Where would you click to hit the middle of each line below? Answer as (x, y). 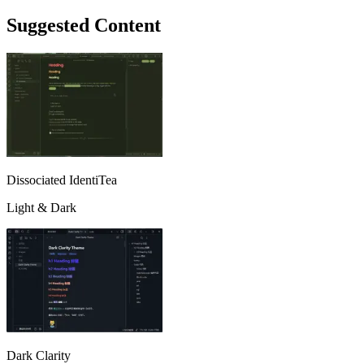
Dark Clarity (39, 355)
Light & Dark (41, 207)
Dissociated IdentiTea (62, 180)
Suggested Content (84, 25)
